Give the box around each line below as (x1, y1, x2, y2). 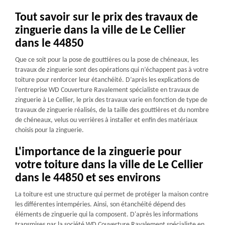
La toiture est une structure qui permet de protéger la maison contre (15, 190, 208, 198)
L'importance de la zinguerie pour (15, 146, 182, 158)
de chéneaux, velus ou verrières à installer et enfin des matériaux (15, 116, 197, 124)
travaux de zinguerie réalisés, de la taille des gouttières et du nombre (15, 106, 209, 114)
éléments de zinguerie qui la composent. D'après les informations (15, 210, 198, 218)
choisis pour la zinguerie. (15, 126, 84, 134)
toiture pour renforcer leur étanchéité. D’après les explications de (15, 76, 199, 84)
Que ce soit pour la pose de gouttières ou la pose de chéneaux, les (15, 56, 198, 64)
